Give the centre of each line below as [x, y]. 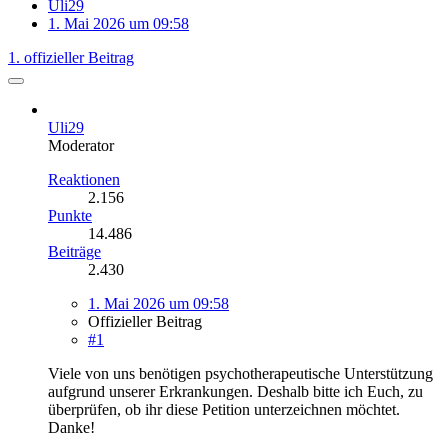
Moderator [81, 145]
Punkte [70, 215]
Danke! [71, 427]
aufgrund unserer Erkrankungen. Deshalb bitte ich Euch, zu [235, 391]
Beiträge [74, 251]
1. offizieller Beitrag [71, 57]
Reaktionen [84, 179]
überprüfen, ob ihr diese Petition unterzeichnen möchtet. [224, 409]
